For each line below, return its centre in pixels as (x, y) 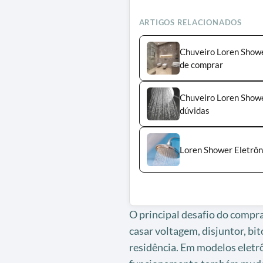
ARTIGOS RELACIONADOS (190, 22)
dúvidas (194, 110)
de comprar (201, 64)
